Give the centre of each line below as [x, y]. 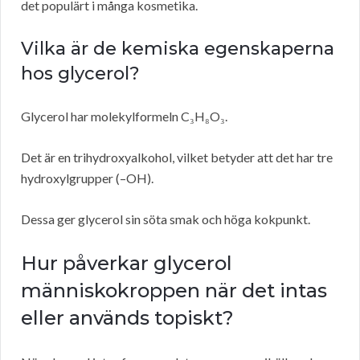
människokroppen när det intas [174, 291]
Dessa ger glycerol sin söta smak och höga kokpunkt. [166, 219]
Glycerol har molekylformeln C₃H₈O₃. [124, 117]
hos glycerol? [80, 74]
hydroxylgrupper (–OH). [87, 178]
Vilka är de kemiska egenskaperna [178, 49]
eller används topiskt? [127, 318]
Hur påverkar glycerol [127, 264]
